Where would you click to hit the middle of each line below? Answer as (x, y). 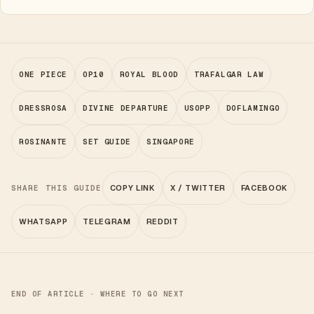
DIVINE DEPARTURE (125, 108)
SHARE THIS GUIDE (57, 188)
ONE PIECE (43, 74)
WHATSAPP (43, 221)
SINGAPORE (170, 142)
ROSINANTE (43, 142)
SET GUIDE (107, 142)
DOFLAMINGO (253, 108)
